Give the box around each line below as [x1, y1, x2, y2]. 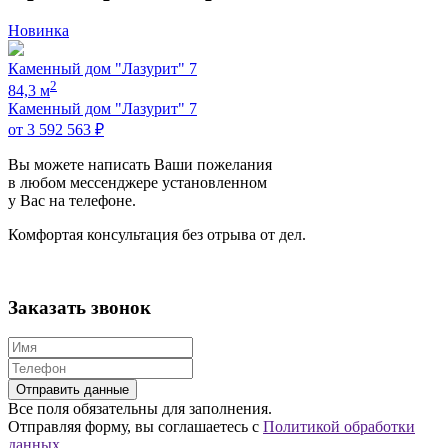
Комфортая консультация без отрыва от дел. [8, 225, 306, 243]
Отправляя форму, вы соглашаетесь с [8, 418, 263, 436]
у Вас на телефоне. [8, 191, 136, 209]
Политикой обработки [263, 418, 415, 436]
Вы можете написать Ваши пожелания [8, 155, 272, 173]
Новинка [8, 21, 69, 39]
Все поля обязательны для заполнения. [8, 400, 272, 418]
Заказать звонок [8, 296, 151, 318]
